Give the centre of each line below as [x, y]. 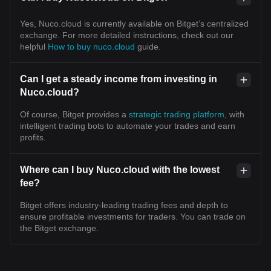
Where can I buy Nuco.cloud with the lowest [120, 169]
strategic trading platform [177, 114]
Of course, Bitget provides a [74, 114]
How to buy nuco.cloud [93, 46]
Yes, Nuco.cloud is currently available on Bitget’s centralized [134, 23]
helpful [34, 46]
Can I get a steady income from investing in [119, 79]
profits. [33, 137]
